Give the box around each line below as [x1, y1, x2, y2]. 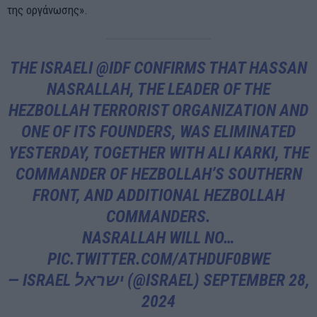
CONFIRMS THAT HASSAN [130, 57, 307, 78]
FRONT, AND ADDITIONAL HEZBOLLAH [33, 185, 284, 205]
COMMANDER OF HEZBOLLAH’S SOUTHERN [15, 163, 302, 184]
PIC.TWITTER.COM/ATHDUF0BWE [47, 248, 270, 269]
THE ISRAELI [10, 57, 96, 78]
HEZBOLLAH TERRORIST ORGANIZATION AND [8, 100, 309, 120]
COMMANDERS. [106, 206, 211, 226]
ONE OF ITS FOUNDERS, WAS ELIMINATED [21, 121, 296, 142]
